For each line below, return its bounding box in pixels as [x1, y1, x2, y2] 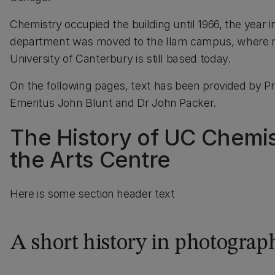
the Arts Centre [10, 146, 171, 173]
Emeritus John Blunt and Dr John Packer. [10, 96, 216, 109]
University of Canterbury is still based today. [10, 52, 231, 65]
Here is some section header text [10, 187, 175, 200]
